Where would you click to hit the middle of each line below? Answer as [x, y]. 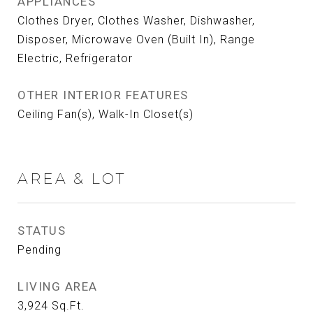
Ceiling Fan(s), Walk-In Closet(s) [105, 114]
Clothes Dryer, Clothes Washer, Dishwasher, [136, 21]
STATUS [42, 231]
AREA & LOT [72, 179]
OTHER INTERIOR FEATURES [103, 95]
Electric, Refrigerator [75, 58]
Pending [39, 250]
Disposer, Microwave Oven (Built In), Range [136, 39]
